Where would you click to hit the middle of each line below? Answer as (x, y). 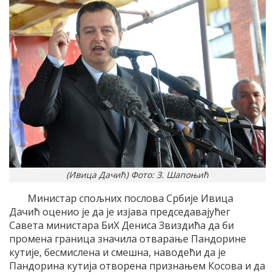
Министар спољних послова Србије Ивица (130, 198)
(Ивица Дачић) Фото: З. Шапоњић (137, 174)
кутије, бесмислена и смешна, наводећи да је (118, 252)
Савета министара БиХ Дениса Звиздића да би (122, 225)
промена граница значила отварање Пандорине (128, 238)
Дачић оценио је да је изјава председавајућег (120, 211)
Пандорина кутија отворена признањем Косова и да (137, 265)
